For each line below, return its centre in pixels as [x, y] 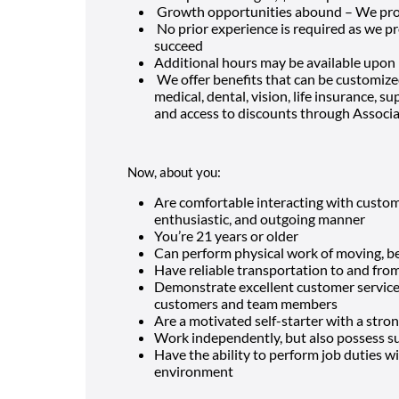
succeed [179, 45]
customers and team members [246, 303]
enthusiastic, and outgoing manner [260, 218]
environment [194, 370]
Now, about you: [175, 171]
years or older [255, 235]
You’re [175, 235]
